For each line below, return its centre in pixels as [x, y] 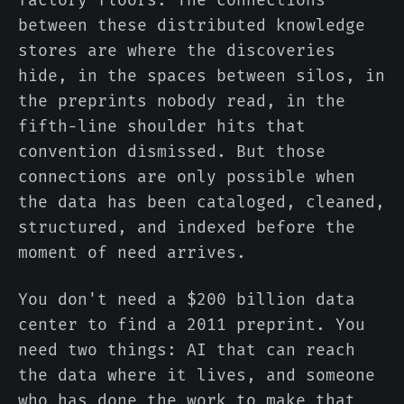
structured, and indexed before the [187, 228]
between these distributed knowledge [192, 26]
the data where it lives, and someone [197, 376]
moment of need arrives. [132, 253]
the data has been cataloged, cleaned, [202, 202]
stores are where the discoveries [177, 51]
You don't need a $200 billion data [187, 300]
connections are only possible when [187, 177]
